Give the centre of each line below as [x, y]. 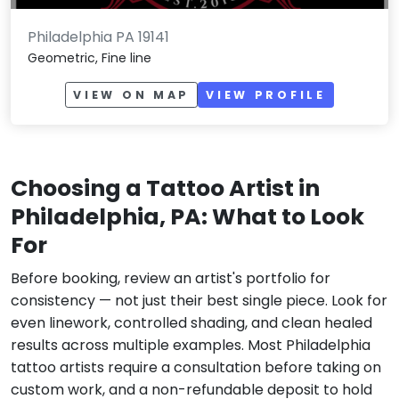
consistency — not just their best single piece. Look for [199, 301]
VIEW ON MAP [132, 94]
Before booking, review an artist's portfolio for [171, 279]
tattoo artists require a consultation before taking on [196, 368]
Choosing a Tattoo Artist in [165, 189]
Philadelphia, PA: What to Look [187, 217]
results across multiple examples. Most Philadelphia [191, 346]
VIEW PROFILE [266, 94]
